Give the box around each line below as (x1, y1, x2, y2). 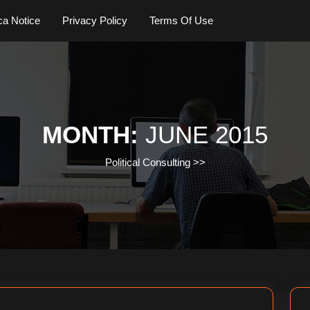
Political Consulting (104, 156, 190, 168)
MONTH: (42, 121, 145, 148)
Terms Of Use (149, 15, 213, 26)
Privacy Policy (62, 15, 127, 26)
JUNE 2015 (145, 121, 268, 148)
